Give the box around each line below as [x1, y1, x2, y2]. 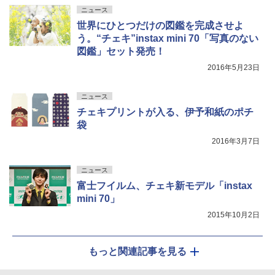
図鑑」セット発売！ [77, 45, 165, 56]
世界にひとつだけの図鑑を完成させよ [77, 20, 244, 31]
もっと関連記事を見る [88, 246, 187, 257]
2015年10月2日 [207, 210, 260, 219]
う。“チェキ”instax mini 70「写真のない [77, 33, 258, 44]
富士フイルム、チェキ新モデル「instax [77, 180, 252, 191]
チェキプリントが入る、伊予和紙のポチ [77, 106, 254, 117]
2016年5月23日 [207, 63, 260, 72]
